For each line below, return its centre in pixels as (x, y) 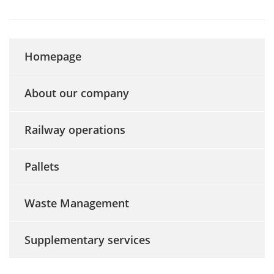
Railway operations (75, 130)
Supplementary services (87, 240)
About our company (77, 93)
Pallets (42, 167)
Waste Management (77, 203)
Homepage (53, 57)
